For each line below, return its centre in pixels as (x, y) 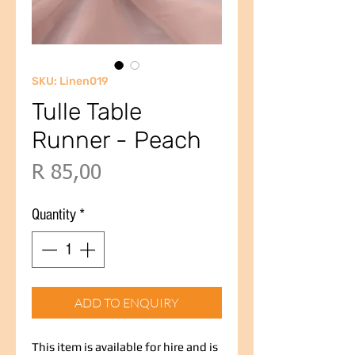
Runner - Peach (116, 140)
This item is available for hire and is (125, 347)
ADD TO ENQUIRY (127, 303)
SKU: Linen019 (70, 81)
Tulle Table (87, 112)
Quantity (54, 215)
